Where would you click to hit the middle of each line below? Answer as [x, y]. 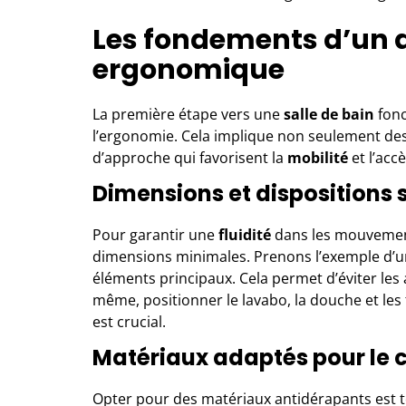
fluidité [245, 234]
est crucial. [129, 321]
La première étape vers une [188, 114]
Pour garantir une [155, 234]
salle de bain [329, 114]
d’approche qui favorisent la [190, 157]
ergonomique [188, 69]
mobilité [318, 157]
